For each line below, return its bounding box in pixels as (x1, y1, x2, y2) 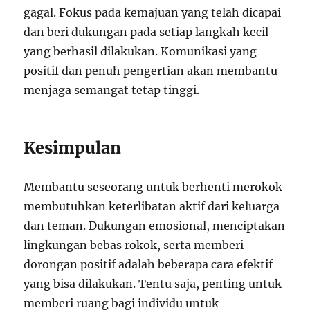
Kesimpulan (24, 138, 122, 158)
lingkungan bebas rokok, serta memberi (24, 238, 244, 253)
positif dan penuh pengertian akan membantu (24, 64, 278, 78)
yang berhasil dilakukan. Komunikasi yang (24, 44, 257, 59)
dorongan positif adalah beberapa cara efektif (24, 257, 273, 272)
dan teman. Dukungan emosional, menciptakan (24, 219, 286, 233)
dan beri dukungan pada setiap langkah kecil (24, 25, 269, 39)
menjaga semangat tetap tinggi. (24, 83, 200, 98)
